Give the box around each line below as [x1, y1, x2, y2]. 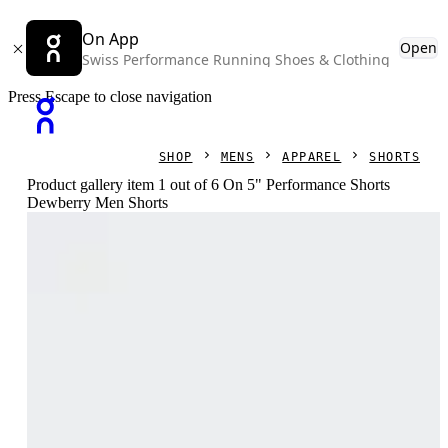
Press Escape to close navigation [8, 88, 212, 105]
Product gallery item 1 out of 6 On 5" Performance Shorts [27, 176, 391, 193]
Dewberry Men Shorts [27, 194, 169, 211]
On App [82, 28, 139, 50]
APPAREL [282, 150, 342, 164]
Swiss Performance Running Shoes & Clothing [82, 50, 390, 69]
